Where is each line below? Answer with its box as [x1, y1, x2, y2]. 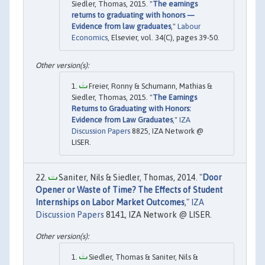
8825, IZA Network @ [130, 127, 203, 136]
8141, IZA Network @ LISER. [104, 210, 212, 220]
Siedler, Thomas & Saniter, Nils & [87, 252, 198, 261]
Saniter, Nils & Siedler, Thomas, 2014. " [57, 173, 202, 183]
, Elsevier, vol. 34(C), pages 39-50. [108, 33, 219, 42]
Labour [177, 21, 201, 31]
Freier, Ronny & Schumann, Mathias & [87, 82, 212, 91]
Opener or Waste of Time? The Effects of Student [35, 185, 223, 195]
